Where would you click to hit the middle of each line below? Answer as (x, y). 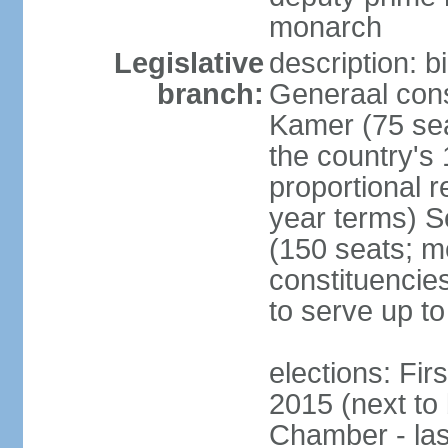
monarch (325, 27)
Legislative (188, 63)
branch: (210, 94)
